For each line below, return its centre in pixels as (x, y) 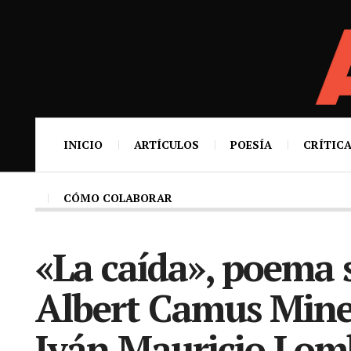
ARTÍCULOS (166, 145)
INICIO (83, 145)
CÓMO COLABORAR (118, 198)
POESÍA (251, 145)
